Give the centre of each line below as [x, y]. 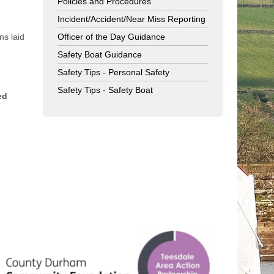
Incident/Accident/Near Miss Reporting [131, 19]
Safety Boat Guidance [100, 55]
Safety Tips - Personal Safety [113, 72]
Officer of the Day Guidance [111, 37]
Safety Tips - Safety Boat [105, 90]
